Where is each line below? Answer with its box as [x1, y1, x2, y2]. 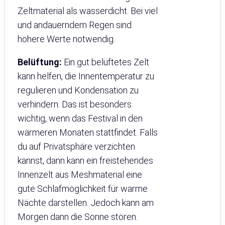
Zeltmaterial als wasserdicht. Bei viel [18, 6, 158, 17]
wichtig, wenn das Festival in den [18, 113, 143, 124]
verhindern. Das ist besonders [18, 99, 132, 110]
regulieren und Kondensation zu [18, 85, 139, 96]
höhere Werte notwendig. [18, 34, 115, 45]
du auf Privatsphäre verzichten [18, 141, 135, 152]
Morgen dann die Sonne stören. [18, 211, 138, 222]
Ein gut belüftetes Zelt [62, 57, 149, 68]
